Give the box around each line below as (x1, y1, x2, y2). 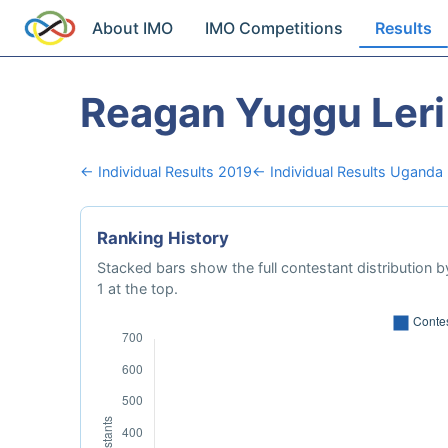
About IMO (92, 18, 174, 38)
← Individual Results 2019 (80, 163, 252, 180)
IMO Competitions (205, 18, 344, 38)
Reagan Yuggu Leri (80, 88, 445, 137)
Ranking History (97, 228, 229, 248)
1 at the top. (97, 280, 178, 297)
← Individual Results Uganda (252, 163, 443, 180)
